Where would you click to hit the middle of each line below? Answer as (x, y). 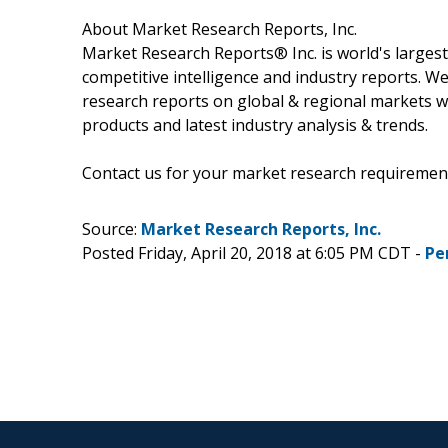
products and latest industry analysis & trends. (255, 124)
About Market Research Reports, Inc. (219, 28)
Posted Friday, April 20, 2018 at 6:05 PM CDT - (253, 252)
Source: (111, 228)
